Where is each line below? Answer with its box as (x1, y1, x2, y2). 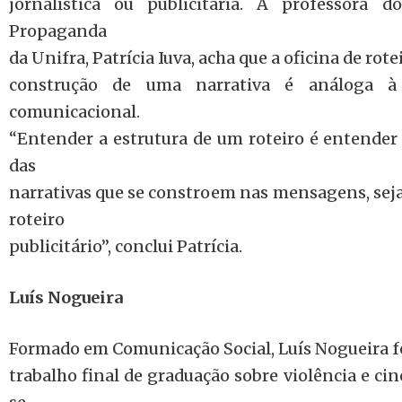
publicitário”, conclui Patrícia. (9, 236, 242, 257)
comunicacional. (9, 101, 140, 122)
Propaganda (9, 21, 107, 41)
